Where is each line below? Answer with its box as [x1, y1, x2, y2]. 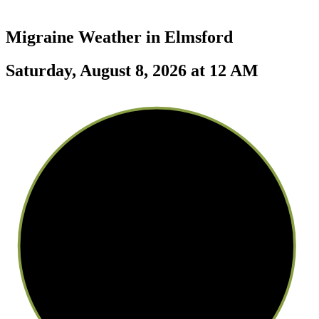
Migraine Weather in [6, 27, 164, 46]
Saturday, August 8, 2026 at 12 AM [6, 61, 258, 80]
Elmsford [164, 27, 233, 46]
